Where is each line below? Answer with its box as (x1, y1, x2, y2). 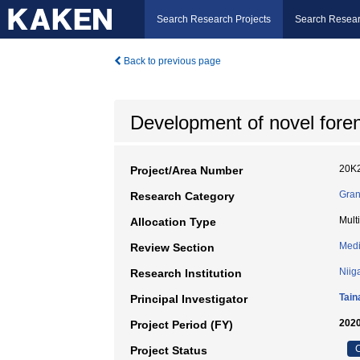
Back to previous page (121, 55, 221, 67)
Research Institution (130, 267, 242, 280)
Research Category (130, 190, 235, 202)
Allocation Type (130, 215, 216, 228)
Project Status (130, 344, 207, 357)
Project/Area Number (130, 164, 243, 177)
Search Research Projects (157, 14, 271, 25)
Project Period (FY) (130, 318, 233, 331)
